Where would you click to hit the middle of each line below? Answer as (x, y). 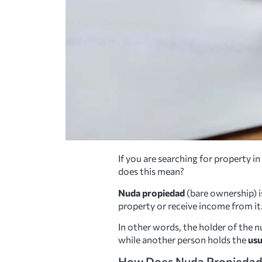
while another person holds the (183, 239)
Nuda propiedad (151, 192)
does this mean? (151, 171)
